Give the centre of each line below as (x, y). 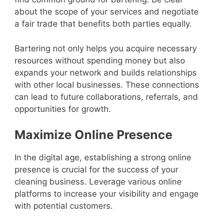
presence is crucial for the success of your (96, 170)
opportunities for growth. (63, 109)
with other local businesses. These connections (107, 85)
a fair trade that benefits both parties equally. (103, 24)
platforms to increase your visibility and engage (107, 194)
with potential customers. (64, 206)
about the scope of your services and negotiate (107, 12)
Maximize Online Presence (93, 135)
